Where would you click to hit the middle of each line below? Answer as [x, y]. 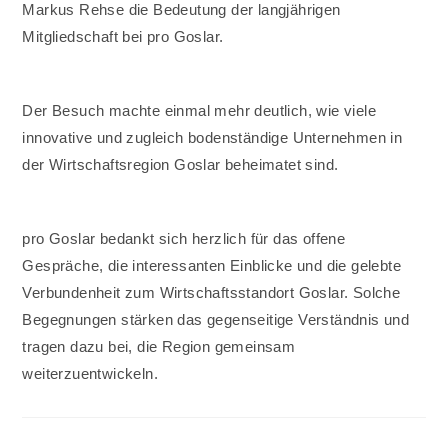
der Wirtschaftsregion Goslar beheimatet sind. [180, 165]
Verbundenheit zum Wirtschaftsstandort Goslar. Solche [211, 293]
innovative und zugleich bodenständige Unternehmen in [212, 138]
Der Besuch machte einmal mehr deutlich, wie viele [199, 111]
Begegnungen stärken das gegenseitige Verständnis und [216, 320]
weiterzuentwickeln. [90, 374]
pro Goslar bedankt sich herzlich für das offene [184, 239]
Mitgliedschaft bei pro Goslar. [123, 37]
